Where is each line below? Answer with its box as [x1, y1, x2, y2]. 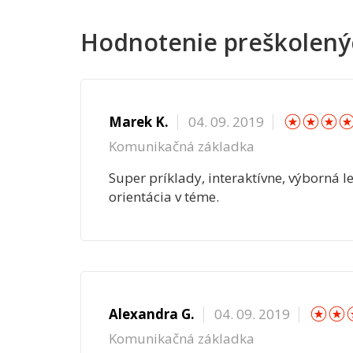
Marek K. [108, 112, 169, 131]
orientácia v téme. [108, 187, 219, 206]
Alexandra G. [108, 304, 195, 323]
